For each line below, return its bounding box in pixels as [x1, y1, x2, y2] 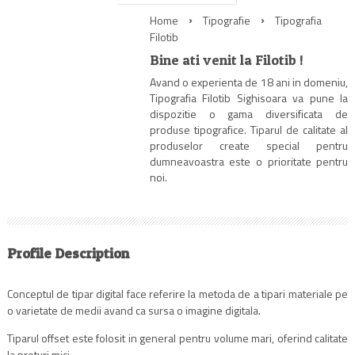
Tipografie [202, 11, 250, 29]
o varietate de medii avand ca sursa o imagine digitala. [6, 301, 261, 319]
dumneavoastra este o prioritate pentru [149, 152, 349, 170]
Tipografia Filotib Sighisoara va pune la [149, 89, 349, 106]
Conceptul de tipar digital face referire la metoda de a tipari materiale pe [6, 284, 349, 302]
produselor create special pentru [149, 136, 349, 154]
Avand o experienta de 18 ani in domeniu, [149, 73, 349, 90]
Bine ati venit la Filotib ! [149, 51, 303, 68]
